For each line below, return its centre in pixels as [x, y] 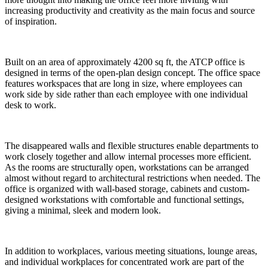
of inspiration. [31, 21]
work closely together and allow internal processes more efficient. [128, 156]
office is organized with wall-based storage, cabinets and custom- [127, 188]
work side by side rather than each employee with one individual [126, 94]
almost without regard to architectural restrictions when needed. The [133, 178]
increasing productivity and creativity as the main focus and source [130, 10]
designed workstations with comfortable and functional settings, [124, 199]
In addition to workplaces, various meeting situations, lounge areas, [131, 251]
